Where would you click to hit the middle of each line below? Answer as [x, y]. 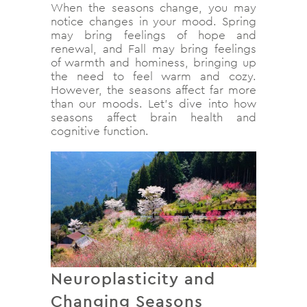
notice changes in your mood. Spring [153, 22]
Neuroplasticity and [133, 279]
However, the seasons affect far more [153, 90]
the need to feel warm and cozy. [153, 76]
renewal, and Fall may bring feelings [153, 49]
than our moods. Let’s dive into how [153, 104]
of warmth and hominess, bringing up [153, 63]
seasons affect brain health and [153, 118]
